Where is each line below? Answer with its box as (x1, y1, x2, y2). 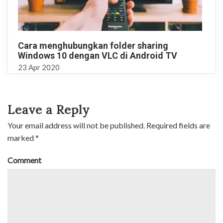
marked (7, 132, 35, 142)
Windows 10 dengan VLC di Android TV (18, 50, 177, 61)
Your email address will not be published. (7, 120, 145, 130)
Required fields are (145, 120, 210, 130)
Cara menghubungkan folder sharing (18, 40, 168, 51)
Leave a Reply (7, 102, 90, 117)
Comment (7, 155, 41, 165)
